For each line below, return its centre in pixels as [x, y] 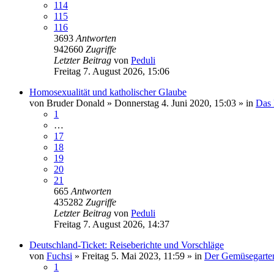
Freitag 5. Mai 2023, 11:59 [133, 256]
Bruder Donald [76, 103]
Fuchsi [59, 256]
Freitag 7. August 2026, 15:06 [112, 71]
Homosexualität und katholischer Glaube [108, 92]
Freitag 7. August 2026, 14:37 [112, 224]
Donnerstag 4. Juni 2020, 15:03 [175, 103]
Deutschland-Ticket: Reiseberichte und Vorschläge [127, 245]
